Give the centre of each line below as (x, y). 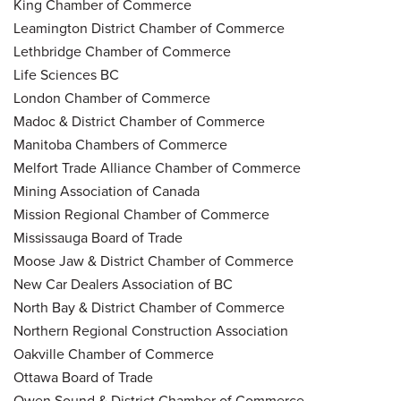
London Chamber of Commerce (112, 98)
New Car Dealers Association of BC (123, 284)
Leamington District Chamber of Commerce (149, 28)
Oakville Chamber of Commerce (114, 354)
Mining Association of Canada (107, 191)
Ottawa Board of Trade (83, 377)
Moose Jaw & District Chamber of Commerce (154, 260)
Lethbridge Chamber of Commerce (122, 51)
